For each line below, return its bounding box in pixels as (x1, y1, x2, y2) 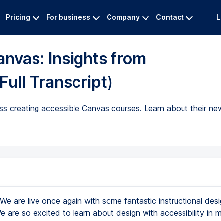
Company (107, 13, 140, 21)
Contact (156, 13, 184, 21)
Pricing (6, 13, 30, 21)
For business (46, 13, 90, 21)
